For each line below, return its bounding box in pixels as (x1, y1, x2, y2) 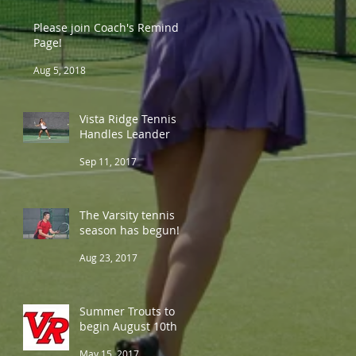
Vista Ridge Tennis (79, 110, 176, 126)
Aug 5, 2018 (33, 63, 86, 76)
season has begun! (79, 222, 180, 238)
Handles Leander (79, 126, 170, 141)
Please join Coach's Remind (33, 19, 179, 35)
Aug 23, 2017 (79, 250, 137, 264)
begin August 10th (79, 318, 177, 334)
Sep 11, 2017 (79, 154, 137, 168)
